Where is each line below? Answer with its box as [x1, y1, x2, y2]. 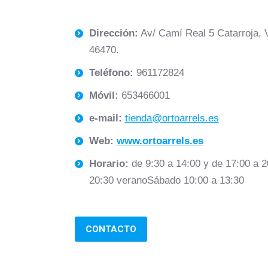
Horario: [89, 158, 132, 169]
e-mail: [89, 112, 125, 124]
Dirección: [89, 28, 138, 39]
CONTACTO [85, 223, 136, 234]
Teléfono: [89, 67, 136, 78]
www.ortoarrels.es [116, 135, 203, 147]
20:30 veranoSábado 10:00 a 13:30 [89, 175, 244, 186]
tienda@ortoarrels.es [124, 112, 219, 124]
